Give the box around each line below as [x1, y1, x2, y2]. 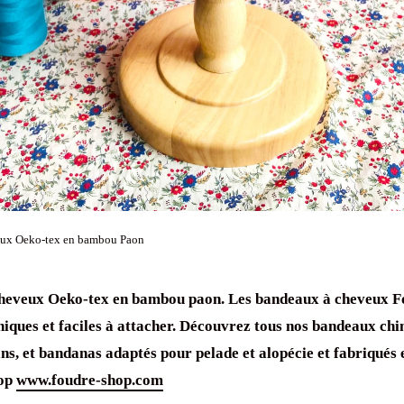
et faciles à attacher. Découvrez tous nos [39, 317, 312, 335]
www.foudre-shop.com [16, 371, 163, 389]
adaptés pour [102, 344, 196, 362]
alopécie [259, 344, 314, 362]
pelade [196, 344, 239, 362]
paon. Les [185, 289, 255, 308]
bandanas [39, 344, 102, 362]
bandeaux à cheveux [255, 289, 389, 308]
